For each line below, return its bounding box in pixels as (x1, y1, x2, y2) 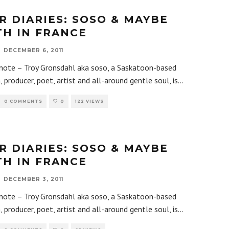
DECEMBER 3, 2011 (4, 176, 63, 183)
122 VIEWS (75, 99, 104, 104)
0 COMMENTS (4, 99, 42, 104)
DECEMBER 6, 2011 (4, 47, 63, 54)
